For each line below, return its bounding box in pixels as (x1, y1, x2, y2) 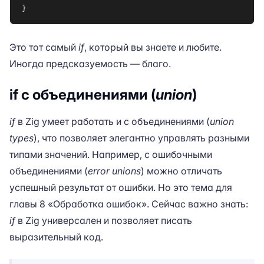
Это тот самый (9, 41, 78, 53)
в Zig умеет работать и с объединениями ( (15, 115, 210, 127)
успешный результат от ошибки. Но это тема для (9, 181, 232, 193)
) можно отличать (141, 165, 222, 177)
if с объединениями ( (9, 86, 156, 103)
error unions (88, 165, 141, 177)
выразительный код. (9, 231, 103, 243)
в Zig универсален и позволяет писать (15, 214, 192, 226)
